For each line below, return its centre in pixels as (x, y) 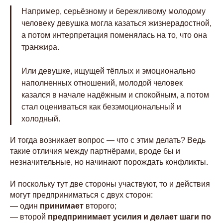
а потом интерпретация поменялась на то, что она (114, 35)
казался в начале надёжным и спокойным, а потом (115, 95)
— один (25, 206)
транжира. (40, 47)
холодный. (41, 119)
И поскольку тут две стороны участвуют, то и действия (110, 184)
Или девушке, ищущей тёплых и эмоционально (109, 71)
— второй (29, 217)
